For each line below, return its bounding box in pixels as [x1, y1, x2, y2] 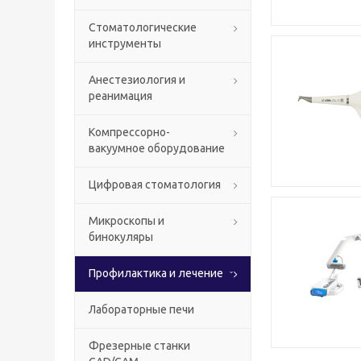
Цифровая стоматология [89, 178, 221, 191]
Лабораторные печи [89, 303, 194, 316]
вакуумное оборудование [89, 142, 225, 155]
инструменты [89, 37, 161, 50]
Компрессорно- [89, 126, 170, 139]
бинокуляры [89, 230, 153, 243]
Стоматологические [89, 21, 197, 34]
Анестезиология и [89, 73, 185, 86]
